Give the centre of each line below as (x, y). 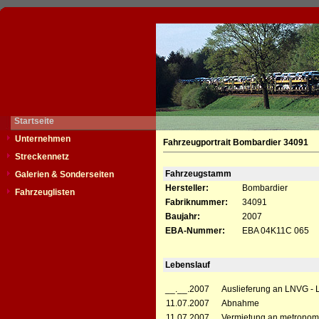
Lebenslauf (188, 265)
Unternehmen (43, 139)
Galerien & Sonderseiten (64, 174)
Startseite (34, 121)
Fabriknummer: (197, 202)
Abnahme (240, 303)
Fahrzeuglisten (45, 192)
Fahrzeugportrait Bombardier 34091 (236, 142)
